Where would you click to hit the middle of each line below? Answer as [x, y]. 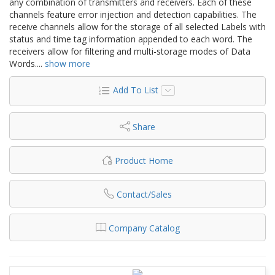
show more [68, 63]
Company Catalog [144, 228]
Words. [23, 63]
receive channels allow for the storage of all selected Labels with [137, 26]
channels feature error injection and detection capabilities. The [133, 14]
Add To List [135, 90]
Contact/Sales [144, 194]
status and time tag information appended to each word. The [131, 39]
